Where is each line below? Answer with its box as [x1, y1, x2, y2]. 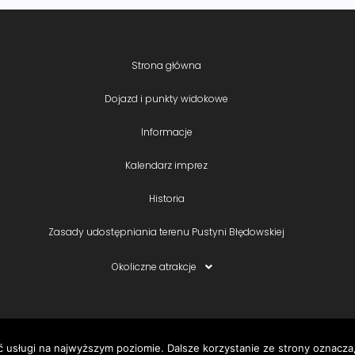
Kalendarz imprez [125, 158, 208, 173]
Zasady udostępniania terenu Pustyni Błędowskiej [48, 225, 285, 239]
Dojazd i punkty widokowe [105, 92, 229, 106]
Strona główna [132, 59, 202, 73]
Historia [148, 192, 185, 206]
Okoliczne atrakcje [112, 260, 197, 274]
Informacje [140, 125, 193, 139]
